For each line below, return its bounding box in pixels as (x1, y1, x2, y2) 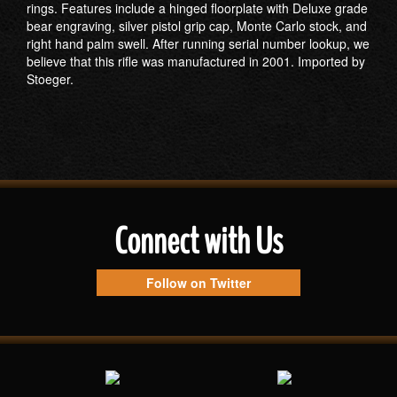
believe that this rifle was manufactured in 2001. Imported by (27, 52, 365, 70)
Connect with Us (114, 217, 283, 267)
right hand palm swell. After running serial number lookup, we (27, 35, 370, 52)
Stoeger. (27, 70, 74, 88)
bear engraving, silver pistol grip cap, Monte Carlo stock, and (27, 17, 367, 35)
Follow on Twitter (146, 274, 251, 292)
